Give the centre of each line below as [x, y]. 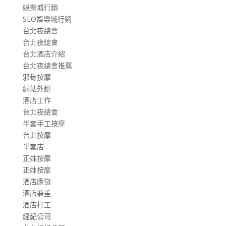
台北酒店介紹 [44, 53]
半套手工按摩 [44, 123]
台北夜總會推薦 [47, 65]
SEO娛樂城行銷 [47, 19]
